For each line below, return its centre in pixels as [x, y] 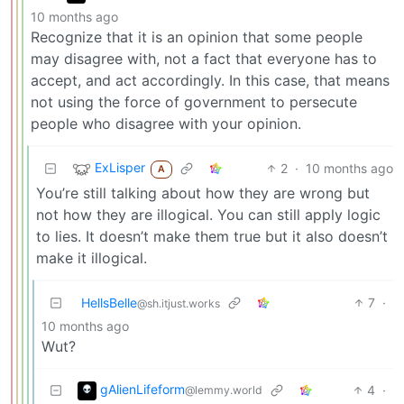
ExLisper [120, 168]
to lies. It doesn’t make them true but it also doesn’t [212, 236]
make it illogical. [92, 257]
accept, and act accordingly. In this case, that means [210, 80]
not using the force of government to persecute [194, 101]
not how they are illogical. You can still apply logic [208, 214]
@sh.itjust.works [179, 303]
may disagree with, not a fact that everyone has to [204, 58]
